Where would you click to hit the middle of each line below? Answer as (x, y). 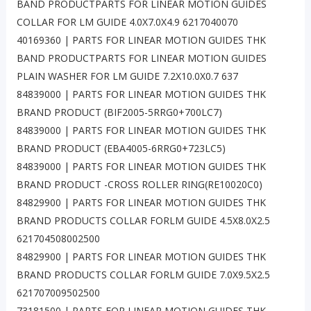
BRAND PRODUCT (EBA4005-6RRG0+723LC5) (121, 149)
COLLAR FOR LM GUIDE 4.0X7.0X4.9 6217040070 (127, 22)
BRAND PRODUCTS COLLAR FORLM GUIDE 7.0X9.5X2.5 (143, 275)
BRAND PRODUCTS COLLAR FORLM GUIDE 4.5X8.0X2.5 (143, 221)
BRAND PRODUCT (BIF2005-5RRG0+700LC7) (119, 112)
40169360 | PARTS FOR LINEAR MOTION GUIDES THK (141, 40)
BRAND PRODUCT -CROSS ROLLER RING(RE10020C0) (139, 185)
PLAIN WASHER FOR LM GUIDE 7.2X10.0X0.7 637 (127, 76)
